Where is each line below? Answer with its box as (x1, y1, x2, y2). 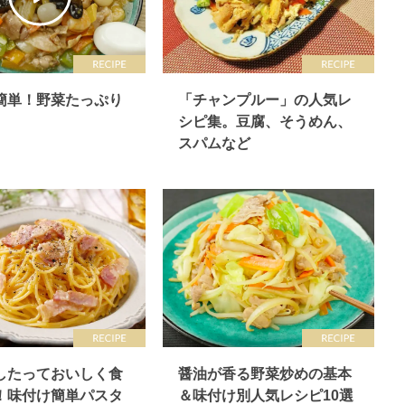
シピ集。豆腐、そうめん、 (178, 114, 352, 129)
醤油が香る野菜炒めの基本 (178, 366, 352, 381)
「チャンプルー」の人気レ (178, 92, 352, 108)
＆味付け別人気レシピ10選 (178, 388, 353, 403)
